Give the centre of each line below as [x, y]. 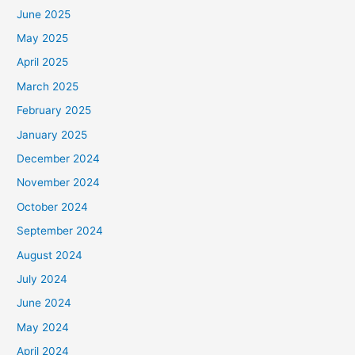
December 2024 [59, 159]
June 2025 [44, 14]
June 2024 [44, 303]
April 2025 [43, 62]
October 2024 [53, 206]
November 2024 [59, 183]
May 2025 [43, 38]
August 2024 [50, 255]
